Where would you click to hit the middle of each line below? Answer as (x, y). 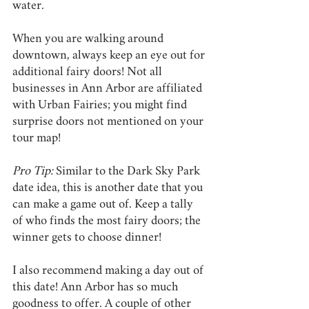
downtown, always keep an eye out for (110, 56)
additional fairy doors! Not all (89, 72)
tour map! (37, 138)
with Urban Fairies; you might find (101, 105)
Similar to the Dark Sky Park (128, 171)
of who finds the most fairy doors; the (108, 221)
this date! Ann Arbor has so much (97, 287)
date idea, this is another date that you (109, 188)
